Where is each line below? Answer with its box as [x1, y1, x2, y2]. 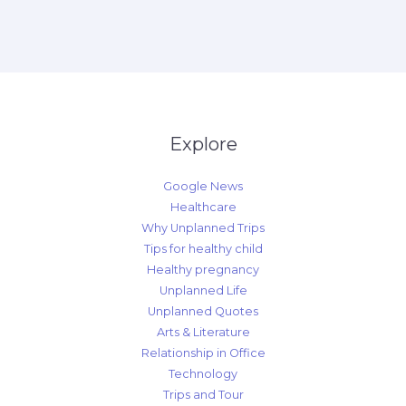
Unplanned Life [159, 284, 247, 298]
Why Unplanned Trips [141, 221, 265, 236]
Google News [163, 179, 243, 194]
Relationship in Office [140, 346, 266, 361]
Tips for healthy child [143, 242, 263, 256]
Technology [169, 367, 237, 382]
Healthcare [169, 200, 237, 215]
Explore [169, 133, 237, 156]
